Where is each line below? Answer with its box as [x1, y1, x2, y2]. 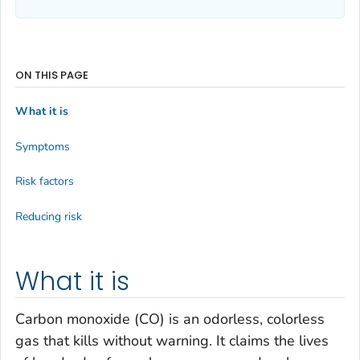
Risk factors [15, 174, 74, 190]
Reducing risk [15, 208, 82, 224]
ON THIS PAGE [15, 67, 88, 83]
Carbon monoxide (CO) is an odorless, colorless [15, 309, 325, 329]
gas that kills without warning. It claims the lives [15, 331, 329, 351]
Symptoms [15, 138, 70, 154]
